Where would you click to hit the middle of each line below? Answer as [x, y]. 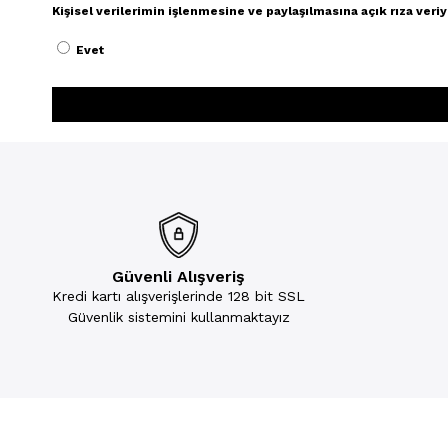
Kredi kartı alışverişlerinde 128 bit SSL [178, 296]
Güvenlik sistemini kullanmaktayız [178, 317]
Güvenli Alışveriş [178, 276]
